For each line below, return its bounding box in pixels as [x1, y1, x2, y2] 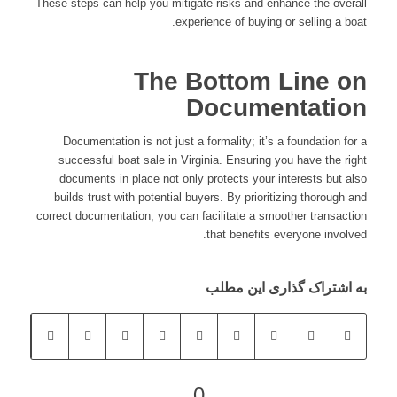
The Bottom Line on [134, 67, 368, 96]
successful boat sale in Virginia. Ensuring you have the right [58, 152, 368, 167]
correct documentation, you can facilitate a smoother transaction [36, 208, 368, 222]
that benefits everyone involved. [206, 227, 368, 241]
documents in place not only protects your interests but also [59, 171, 368, 185]
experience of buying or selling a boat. [175, 15, 368, 29]
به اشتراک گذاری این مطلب [206, 279, 368, 295]
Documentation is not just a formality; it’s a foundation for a [63, 134, 368, 148]
